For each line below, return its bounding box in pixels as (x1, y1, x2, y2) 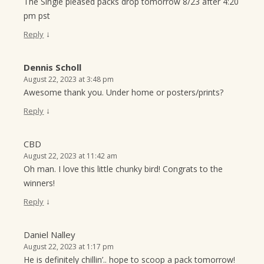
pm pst (24, 10, 51, 22)
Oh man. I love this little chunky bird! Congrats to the (24, 163, 223, 175)
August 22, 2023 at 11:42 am (24, 151, 118, 161)
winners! (24, 177, 55, 189)
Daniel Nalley (24, 229, 76, 241)
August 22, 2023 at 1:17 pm (24, 242, 114, 252)
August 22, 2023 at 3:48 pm (24, 74, 114, 85)
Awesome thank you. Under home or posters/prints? (24, 87, 224, 98)
